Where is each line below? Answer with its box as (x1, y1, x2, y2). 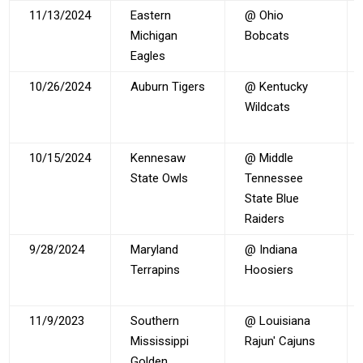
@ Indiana (245, 241, 298, 257)
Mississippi (130, 333, 190, 348)
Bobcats (245, 28, 290, 43)
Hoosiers (245, 262, 294, 277)
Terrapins (130, 262, 181, 277)
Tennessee (245, 170, 304, 186)
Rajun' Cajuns (245, 333, 316, 348)
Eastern (130, 7, 172, 23)
